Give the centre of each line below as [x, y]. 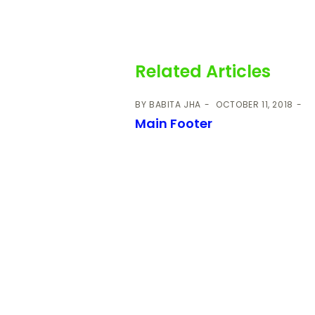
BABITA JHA [175, 104]
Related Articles [203, 71]
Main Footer [174, 123]
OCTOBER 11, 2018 [255, 104]
